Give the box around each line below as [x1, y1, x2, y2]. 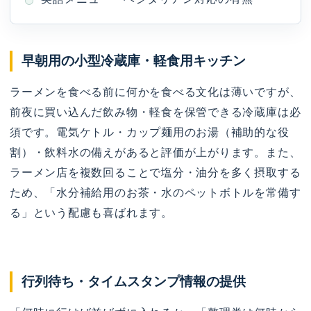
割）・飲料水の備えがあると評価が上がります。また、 [10, 146, 301, 158]
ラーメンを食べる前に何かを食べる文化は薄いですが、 [10, 85, 301, 98]
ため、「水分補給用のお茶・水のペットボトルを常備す [10, 186, 301, 199]
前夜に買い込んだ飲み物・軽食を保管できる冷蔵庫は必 [10, 106, 301, 118]
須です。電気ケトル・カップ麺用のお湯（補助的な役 [10, 126, 289, 138]
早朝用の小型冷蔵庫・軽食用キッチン [22, 53, 246, 69]
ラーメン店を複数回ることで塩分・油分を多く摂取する [10, 166, 301, 178]
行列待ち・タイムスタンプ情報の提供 [22, 274, 246, 289]
